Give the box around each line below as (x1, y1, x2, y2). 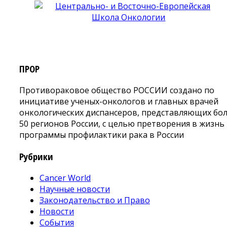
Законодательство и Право (40, 194, 150, 206)
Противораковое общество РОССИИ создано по (19, 85, 214, 96)
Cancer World (40, 172, 91, 183)
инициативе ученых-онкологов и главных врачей (19, 96, 218, 107)
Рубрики (19, 149, 53, 163)
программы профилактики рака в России (19, 129, 184, 141)
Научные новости (40, 183, 110, 195)
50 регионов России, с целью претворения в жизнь (19, 118, 224, 130)
